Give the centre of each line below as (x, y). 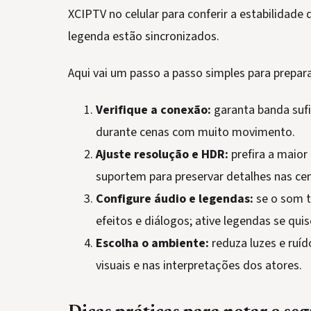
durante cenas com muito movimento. (195, 132)
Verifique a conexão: (153, 110)
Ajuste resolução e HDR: (162, 154)
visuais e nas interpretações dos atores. (199, 265)
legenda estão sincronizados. (144, 36)
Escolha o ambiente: (152, 243)
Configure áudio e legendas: (175, 199)
